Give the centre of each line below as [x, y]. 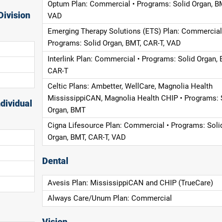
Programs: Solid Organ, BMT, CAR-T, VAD [114, 43]
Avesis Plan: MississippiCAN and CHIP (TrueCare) [130, 183]
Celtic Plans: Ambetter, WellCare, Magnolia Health [130, 86]
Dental [55, 161]
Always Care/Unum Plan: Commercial [110, 198]
